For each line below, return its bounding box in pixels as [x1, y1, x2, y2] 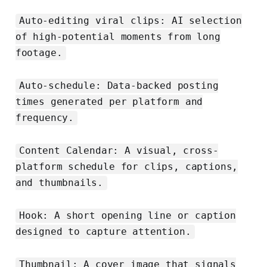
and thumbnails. [15, 177, 104, 189]
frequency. [15, 112, 74, 124]
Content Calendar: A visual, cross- [19, 145, 219, 157]
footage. [15, 47, 63, 59]
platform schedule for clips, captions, [15, 161, 238, 173]
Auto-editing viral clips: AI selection [19, 15, 242, 27]
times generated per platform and [15, 96, 203, 108]
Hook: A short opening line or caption [19, 210, 236, 222]
